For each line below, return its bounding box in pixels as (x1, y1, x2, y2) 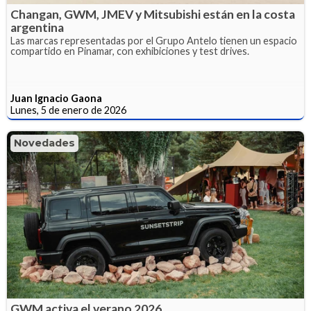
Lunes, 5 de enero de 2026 (10, 104, 126, 117)
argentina (10, 20, 64, 35)
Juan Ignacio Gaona (10, 92, 102, 105)
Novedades (14, 137, 75, 150)
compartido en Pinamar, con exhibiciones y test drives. (10, 45, 249, 58)
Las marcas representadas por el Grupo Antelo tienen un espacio (10, 35, 297, 47)
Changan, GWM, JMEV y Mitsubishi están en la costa (10, 7, 295, 22)
